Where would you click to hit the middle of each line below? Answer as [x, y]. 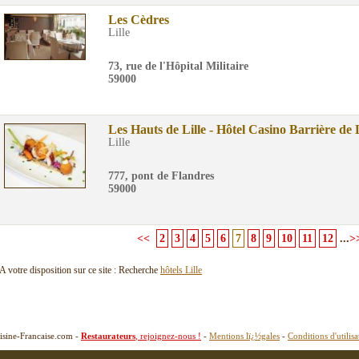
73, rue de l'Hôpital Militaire [178, 66]
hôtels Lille [181, 270]
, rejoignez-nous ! [168, 336]
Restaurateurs [108, 336]
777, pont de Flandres [161, 176]
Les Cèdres [139, 20]
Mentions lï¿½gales [244, 336]
